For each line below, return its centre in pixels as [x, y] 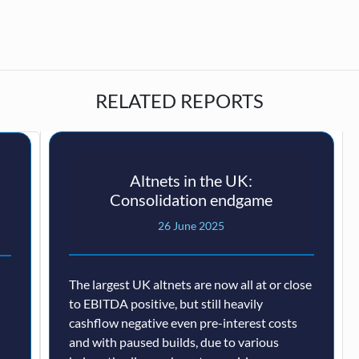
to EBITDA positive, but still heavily [165, 304]
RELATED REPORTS [179, 101]
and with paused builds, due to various [173, 342]
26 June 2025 [192, 226]
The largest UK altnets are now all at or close [190, 284]
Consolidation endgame [192, 200]
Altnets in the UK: [192, 181]
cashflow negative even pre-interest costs [183, 323]
